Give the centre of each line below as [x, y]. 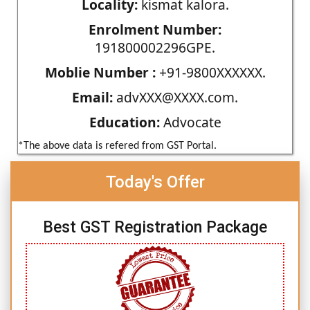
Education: [124, 122]
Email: [92, 97]
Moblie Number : [100, 72]
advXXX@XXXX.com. [175, 97]
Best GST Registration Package [155, 227]
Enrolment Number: [155, 29]
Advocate [190, 122]
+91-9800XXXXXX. [210, 72]
